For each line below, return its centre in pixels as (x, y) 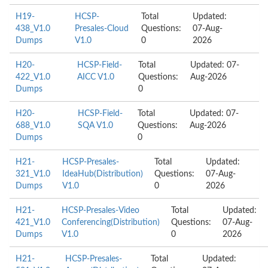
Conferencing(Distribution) (111, 223)
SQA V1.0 (95, 126)
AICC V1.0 (96, 77)
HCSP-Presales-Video (100, 211)
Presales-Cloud (101, 29)
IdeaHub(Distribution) (102, 174)
